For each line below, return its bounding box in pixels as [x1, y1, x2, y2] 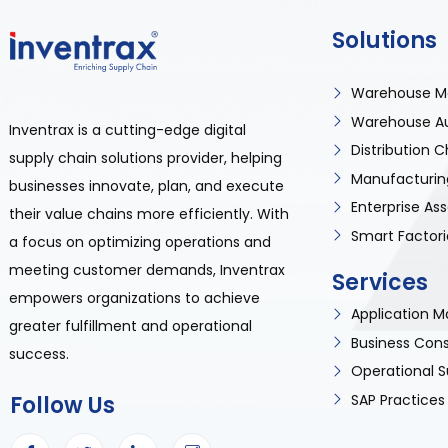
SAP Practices [351, 389, 445, 410]
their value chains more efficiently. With [9, 204, 290, 224]
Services [332, 266, 428, 298]
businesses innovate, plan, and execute [9, 176, 285, 196]
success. [9, 344, 70, 364]
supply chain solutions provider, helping [9, 148, 283, 168]
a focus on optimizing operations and [9, 232, 272, 252]
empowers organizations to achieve [9, 288, 261, 308]
